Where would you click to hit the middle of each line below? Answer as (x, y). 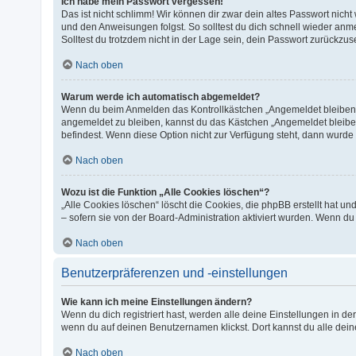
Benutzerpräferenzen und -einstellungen (175, 273)
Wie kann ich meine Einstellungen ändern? (157, 302)
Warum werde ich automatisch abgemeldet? (161, 97)
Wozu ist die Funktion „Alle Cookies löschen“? (166, 192)
